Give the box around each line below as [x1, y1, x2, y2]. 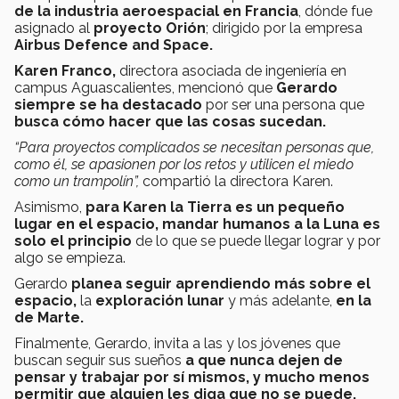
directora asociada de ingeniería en [116, 62, 346, 80]
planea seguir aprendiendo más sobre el [71, 275, 370, 293]
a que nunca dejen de [185, 352, 343, 370]
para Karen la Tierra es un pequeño [85, 199, 345, 216]
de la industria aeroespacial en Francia [14, 3, 298, 20]
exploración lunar [95, 292, 228, 310]
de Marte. [14, 309, 84, 327]
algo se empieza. [14, 249, 126, 267]
